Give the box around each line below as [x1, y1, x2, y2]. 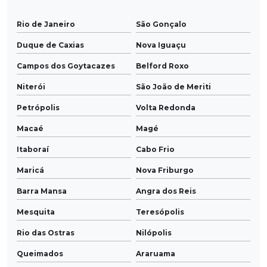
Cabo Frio [136, 144, 175, 154]
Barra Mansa [17, 186, 67, 195]
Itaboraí [17, 144, 49, 154]
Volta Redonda [136, 103, 195, 112]
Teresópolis [136, 207, 184, 216]
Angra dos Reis [136, 186, 196, 195]
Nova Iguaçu [136, 40, 186, 49]
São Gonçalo [136, 19, 187, 29]
